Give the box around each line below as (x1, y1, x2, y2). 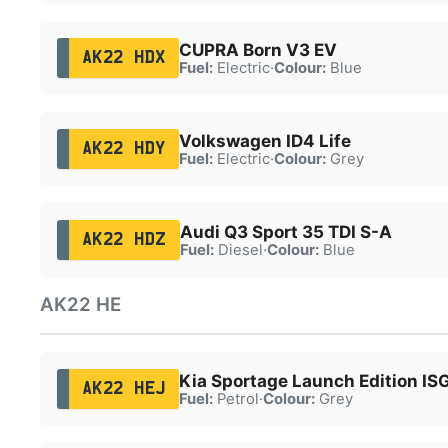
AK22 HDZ (81, 231, 167, 248)
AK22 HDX (81, 49, 166, 66)
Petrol (212, 389, 259, 408)
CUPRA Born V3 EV (178, 39, 337, 60)
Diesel (213, 240, 263, 259)
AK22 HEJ (81, 380, 166, 397)
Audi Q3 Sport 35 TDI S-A (179, 221, 392, 242)
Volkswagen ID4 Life (178, 130, 351, 151)
